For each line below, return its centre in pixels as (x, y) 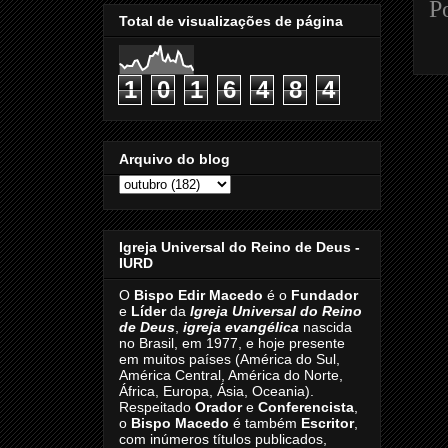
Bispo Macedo (180, 423)
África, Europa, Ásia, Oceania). (216, 391)
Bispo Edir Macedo (198, 295)
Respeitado (157, 407)
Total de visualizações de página (231, 21)
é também (265, 423)
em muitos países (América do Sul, (229, 359)
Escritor (327, 423)
